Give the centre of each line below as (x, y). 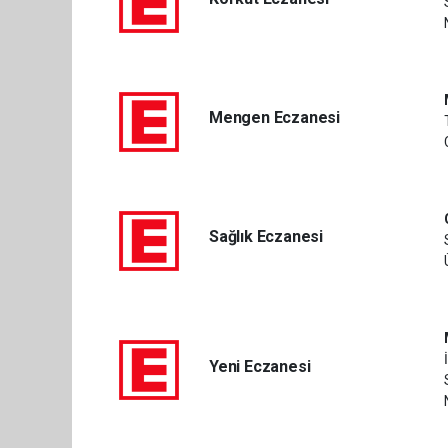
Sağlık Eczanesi (266, 236)
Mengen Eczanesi (274, 117)
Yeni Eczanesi (259, 366)
